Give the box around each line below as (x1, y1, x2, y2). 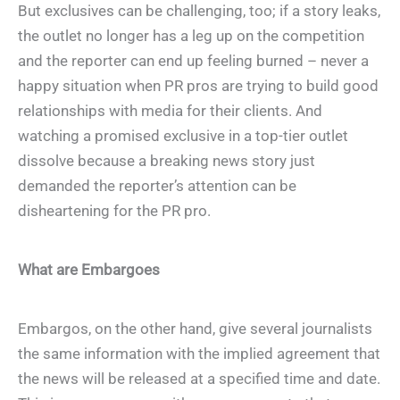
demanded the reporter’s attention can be (18, 176, 296, 195)
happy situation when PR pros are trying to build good (18, 76, 379, 95)
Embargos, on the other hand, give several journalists (18, 320, 372, 338)
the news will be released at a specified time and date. (18, 370, 380, 388)
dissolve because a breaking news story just (18, 151, 315, 170)
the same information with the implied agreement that (18, 345, 380, 363)
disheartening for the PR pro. (18, 201, 214, 220)
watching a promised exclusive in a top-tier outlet (18, 126, 348, 145)
